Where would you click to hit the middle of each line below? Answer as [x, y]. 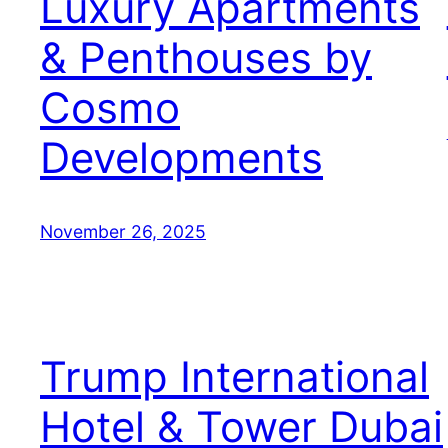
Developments [181, 157]
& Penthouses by [206, 57]
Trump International [234, 377]
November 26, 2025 [123, 231]
